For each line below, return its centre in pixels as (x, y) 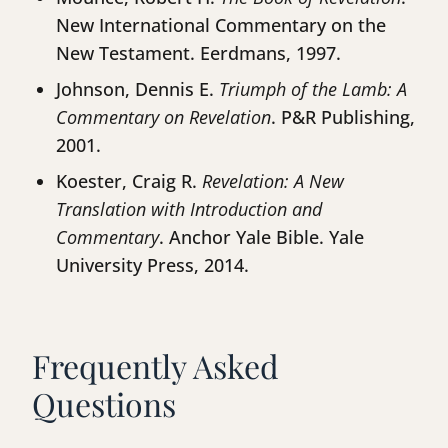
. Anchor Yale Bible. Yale (261, 237)
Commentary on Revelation (163, 117)
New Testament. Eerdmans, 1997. (198, 53)
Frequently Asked (155, 366)
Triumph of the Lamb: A (313, 89)
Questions (104, 404)
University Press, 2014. (152, 265)
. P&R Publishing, (343, 117)
